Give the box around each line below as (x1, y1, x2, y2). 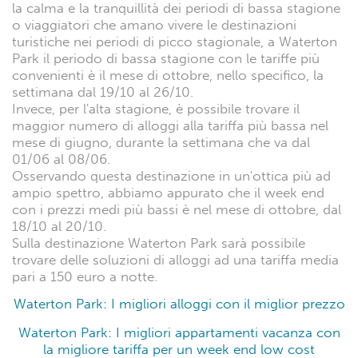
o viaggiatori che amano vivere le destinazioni (12, 16, 296, 34)
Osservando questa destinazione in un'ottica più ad (12, 167, 331, 185)
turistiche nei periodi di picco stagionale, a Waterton (12, 33, 337, 50)
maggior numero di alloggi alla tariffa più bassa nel (12, 117, 328, 134)
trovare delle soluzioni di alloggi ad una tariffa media (12, 251, 339, 268)
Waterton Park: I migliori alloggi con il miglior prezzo (13, 296, 345, 313)
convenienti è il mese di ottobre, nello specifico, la (12, 66, 324, 84)
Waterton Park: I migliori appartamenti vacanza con (18, 324, 340, 342)
